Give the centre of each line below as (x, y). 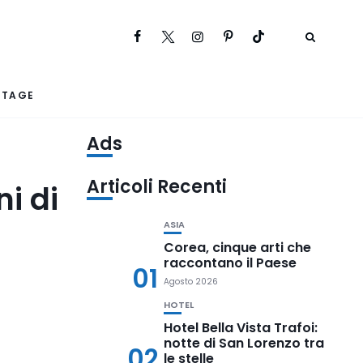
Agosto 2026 (191, 282)
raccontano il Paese (231, 263)
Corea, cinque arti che (238, 248)
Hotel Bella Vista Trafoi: (241, 328)
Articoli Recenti (157, 187)
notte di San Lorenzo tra (244, 343)
